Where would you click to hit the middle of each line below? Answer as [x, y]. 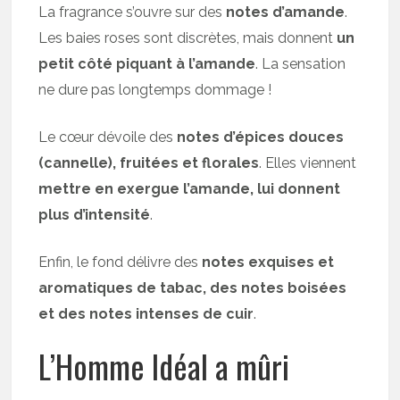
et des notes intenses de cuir [146, 314]
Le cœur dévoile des [106, 137]
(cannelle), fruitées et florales [149, 163]
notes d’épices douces [259, 137]
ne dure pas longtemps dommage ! [155, 90]
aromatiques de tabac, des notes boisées [193, 288]
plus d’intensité [95, 215]
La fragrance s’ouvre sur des [133, 12]
